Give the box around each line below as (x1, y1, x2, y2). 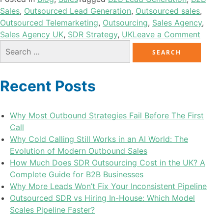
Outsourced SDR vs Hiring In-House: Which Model (10, 193, 195, 203)
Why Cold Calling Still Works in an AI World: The (10, 134, 188, 144)
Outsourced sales (136, 6, 200, 16)
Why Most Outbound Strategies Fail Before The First (10, 110, 204, 121)
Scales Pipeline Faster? (10, 205, 95, 215)
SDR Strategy (68, 29, 117, 40)
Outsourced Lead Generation (24, 6, 131, 16)
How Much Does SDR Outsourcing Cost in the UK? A (10, 158, 205, 168)
